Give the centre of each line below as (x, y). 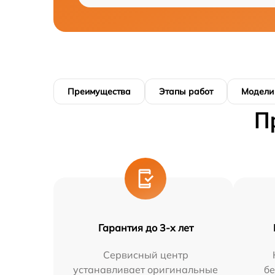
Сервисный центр (145, 255)
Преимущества (99, 92)
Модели (258, 92)
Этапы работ (186, 92)
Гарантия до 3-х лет (145, 228)
